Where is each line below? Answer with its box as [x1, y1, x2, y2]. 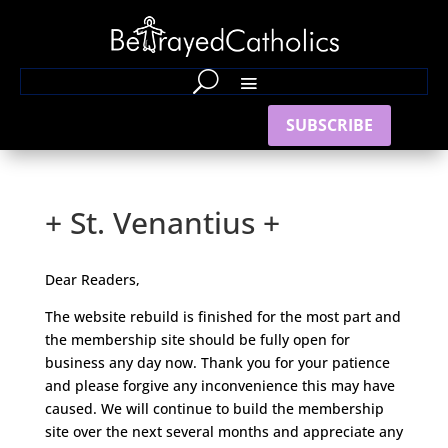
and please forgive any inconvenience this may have [44, 376, 395, 395]
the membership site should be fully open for [44, 330, 350, 349]
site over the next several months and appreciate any [44, 422, 403, 441]
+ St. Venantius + [44, 202, 280, 243]
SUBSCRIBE [286, 113, 373, 136]
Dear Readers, [44, 270, 140, 289]
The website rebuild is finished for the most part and [44, 307, 401, 326]
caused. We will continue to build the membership [44, 399, 384, 418]
